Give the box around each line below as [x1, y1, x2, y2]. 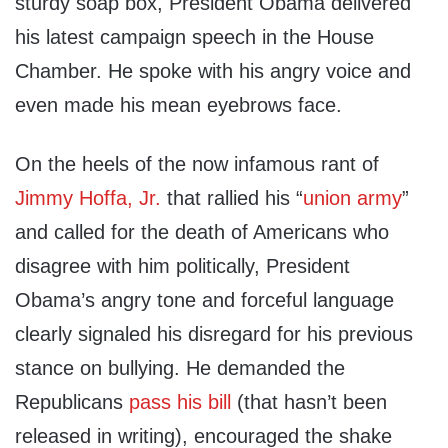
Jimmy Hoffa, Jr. [15, 187, 161, 210]
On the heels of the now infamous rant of [15, 153, 379, 176]
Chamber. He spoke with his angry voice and [15, 60, 411, 83]
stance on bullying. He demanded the [15, 357, 345, 380]
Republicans [15, 391, 129, 414]
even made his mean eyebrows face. [15, 94, 342, 117]
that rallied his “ [161, 187, 303, 210]
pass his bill [129, 391, 231, 414]
